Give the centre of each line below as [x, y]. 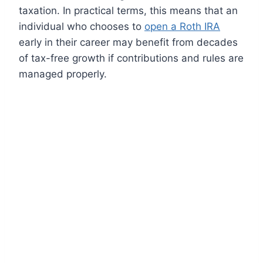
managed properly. [63, 74]
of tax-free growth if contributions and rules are [131, 58]
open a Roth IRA [182, 26]
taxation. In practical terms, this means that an [128, 10]
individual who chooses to [82, 26]
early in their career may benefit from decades [128, 42]
